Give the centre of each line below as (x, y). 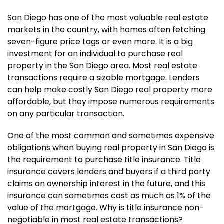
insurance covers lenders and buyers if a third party (109, 172)
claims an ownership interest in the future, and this (106, 184)
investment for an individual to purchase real (95, 54)
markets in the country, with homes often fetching (106, 30)
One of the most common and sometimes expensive (111, 136)
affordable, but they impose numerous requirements (111, 102)
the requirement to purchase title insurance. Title (104, 160)
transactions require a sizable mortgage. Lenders (103, 78)
